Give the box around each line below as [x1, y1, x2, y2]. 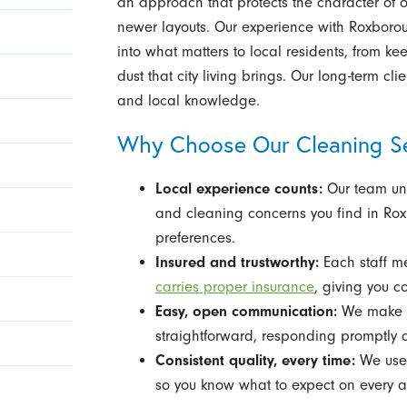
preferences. [154, 229, 235, 247]
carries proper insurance [154, 278, 314, 296]
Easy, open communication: [154, 303, 337, 321]
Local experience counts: [154, 180, 323, 198]
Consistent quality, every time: [154, 352, 355, 370]
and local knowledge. [116, 91, 260, 109]
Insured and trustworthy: [154, 253, 319, 272]
